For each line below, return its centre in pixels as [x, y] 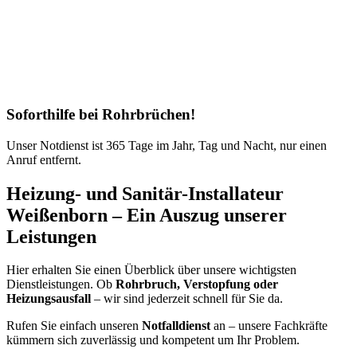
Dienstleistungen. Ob [61, 284]
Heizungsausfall [49, 299]
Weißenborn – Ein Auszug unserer [147, 215]
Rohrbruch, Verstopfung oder [197, 284]
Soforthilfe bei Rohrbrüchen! [101, 114]
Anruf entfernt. [44, 159]
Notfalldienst [176, 326]
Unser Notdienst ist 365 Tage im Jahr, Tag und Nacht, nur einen [167, 145]
